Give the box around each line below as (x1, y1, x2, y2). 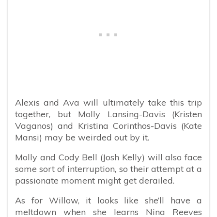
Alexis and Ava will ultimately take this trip (15, 96, 202, 108)
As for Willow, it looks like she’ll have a (15, 194, 202, 206)
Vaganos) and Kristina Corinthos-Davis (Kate (15, 120, 202, 131)
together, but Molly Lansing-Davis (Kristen (15, 108, 202, 120)
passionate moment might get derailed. (15, 174, 174, 186)
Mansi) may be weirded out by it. (15, 131, 149, 143)
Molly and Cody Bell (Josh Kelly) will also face (15, 151, 202, 163)
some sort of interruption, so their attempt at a (15, 163, 202, 174)
